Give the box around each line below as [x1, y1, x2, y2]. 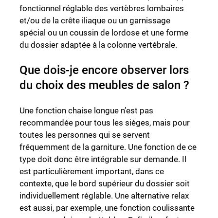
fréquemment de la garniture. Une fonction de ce [19, 142, 197, 152]
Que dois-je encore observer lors [19, 63, 189, 77]
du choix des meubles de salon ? [19, 78, 189, 92]
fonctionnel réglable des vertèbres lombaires [19, 3, 184, 14]
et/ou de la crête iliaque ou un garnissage [19, 16, 170, 26]
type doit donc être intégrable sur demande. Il [19, 154, 186, 164]
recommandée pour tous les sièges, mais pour [19, 118, 190, 128]
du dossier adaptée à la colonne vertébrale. [19, 40, 177, 50]
